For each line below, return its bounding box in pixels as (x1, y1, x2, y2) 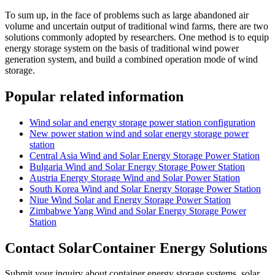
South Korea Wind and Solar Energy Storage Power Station (29, 183, 261, 194)
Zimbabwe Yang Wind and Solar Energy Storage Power (29, 205, 246, 216)
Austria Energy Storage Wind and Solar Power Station (29, 172, 240, 183)
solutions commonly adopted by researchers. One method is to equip (5, 31, 269, 42)
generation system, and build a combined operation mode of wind (5, 53, 258, 64)
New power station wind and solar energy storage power (29, 128, 249, 139)
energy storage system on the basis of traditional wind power (5, 42, 239, 53)
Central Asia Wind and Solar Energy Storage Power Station (29, 150, 260, 161)
